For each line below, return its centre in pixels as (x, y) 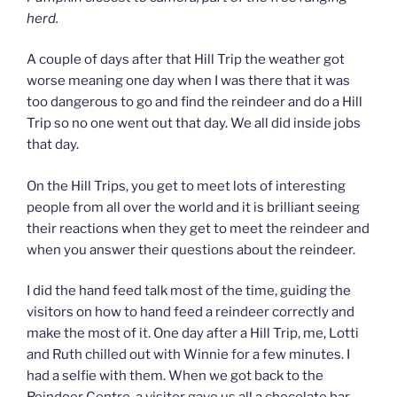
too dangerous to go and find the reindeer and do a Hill (195, 102)
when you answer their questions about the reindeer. (191, 249)
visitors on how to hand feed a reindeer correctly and (191, 312)
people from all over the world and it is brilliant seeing (193, 207)
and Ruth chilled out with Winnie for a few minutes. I (188, 355)
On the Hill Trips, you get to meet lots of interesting (186, 186)
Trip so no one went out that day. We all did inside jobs (194, 124)
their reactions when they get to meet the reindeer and (198, 228)
